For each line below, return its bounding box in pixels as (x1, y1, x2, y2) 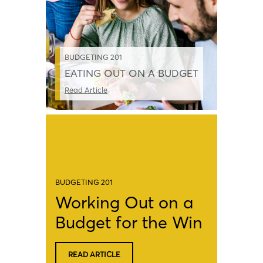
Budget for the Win (55, 211, 203, 232)
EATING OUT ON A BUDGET (65, 66, 198, 80)
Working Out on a (55, 191, 193, 213)
